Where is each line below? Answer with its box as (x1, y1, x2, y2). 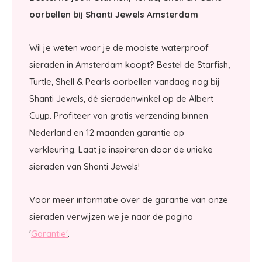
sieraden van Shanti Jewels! (29, 161, 140, 172)
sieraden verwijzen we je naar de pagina (29, 211, 193, 222)
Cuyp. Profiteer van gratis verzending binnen (29, 110, 208, 121)
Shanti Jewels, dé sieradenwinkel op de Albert (29, 93, 213, 104)
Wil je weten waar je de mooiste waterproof (29, 42, 209, 53)
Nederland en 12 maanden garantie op (29, 127, 184, 138)
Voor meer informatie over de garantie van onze (29, 194, 228, 205)
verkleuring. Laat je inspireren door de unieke (29, 144, 213, 155)
